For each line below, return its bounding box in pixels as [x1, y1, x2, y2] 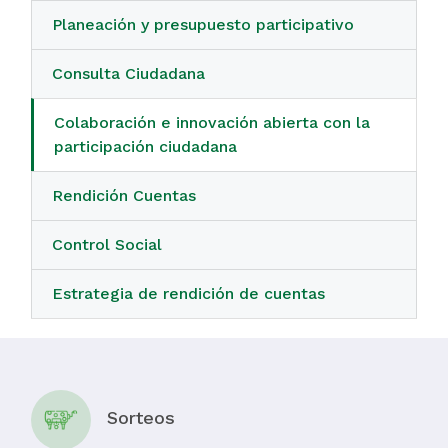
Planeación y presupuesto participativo [52, 15, 354, 34]
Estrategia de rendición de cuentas [52, 284, 325, 303]
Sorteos [107, 407, 175, 428]
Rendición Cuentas [52, 186, 196, 205]
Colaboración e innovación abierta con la [54, 113, 370, 132]
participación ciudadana [54, 137, 237, 156]
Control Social [52, 235, 162, 254]
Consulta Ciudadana [52, 64, 205, 83]
